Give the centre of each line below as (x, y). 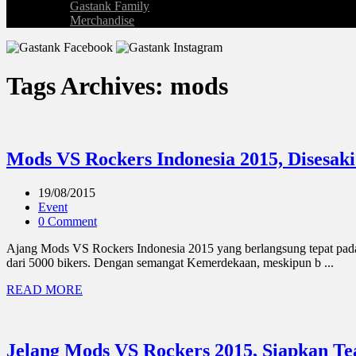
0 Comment (68, 221)
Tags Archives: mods (117, 86)
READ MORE (44, 289)
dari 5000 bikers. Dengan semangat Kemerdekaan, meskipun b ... (170, 262)
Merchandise (102, 20)
